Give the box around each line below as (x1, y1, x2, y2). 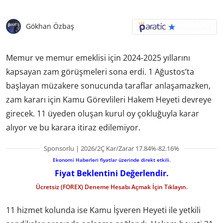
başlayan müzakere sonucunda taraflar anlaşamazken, (6, 80, 211, 91)
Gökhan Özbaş (26, 21, 74, 31)
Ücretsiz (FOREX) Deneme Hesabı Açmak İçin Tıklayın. (35, 182, 188, 191)
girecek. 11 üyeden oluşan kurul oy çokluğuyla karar (6, 108, 199, 119)
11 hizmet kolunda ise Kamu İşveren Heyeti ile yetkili (6, 205, 201, 216)
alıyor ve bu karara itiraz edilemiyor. (6, 121, 140, 133)
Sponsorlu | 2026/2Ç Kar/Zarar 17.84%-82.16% (44, 143, 179, 153)
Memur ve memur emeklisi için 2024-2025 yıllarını (6, 52, 190, 63)
